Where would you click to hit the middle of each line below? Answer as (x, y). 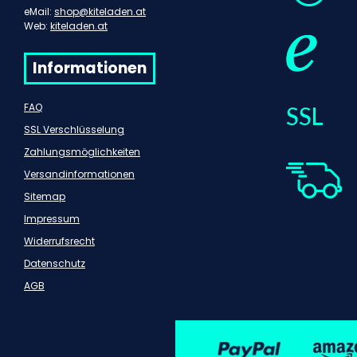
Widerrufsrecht (59, 241)
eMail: (39, 12)
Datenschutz (55, 264)
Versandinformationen (79, 175)
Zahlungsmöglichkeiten (82, 152)
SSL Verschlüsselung (74, 130)
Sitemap (45, 197)
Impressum (52, 219)
